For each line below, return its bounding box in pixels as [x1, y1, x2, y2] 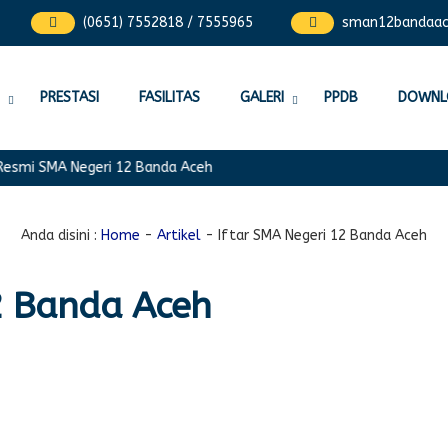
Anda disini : [21, 227, 97, 244]
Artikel [157, 227, 201, 244]
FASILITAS [138, 89, 200, 106]
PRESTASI [39, 89, 99, 106]
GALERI [239, 89, 284, 106]
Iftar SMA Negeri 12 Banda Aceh [218, 227, 427, 244]
